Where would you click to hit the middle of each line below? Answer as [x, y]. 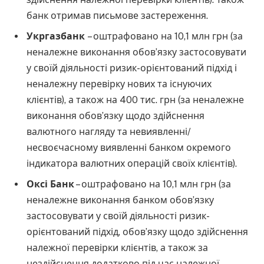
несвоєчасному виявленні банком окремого [129, 148]
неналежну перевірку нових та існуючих [119, 84]
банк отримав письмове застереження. [118, 16]
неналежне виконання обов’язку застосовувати [137, 52]
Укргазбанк [57, 37]
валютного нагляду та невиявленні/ [109, 132]
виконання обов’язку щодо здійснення [116, 116]
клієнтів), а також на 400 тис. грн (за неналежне [136, 100]
